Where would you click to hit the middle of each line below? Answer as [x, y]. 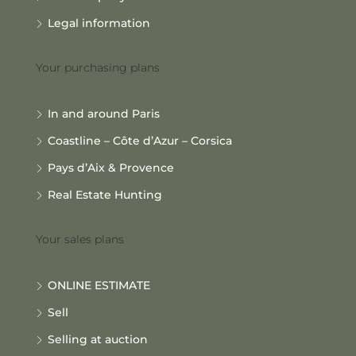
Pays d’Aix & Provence [111, 168]
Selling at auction [98, 339]
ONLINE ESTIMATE [99, 285]
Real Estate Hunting [105, 195]
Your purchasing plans [98, 68]
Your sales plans [80, 239]
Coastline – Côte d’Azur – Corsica [140, 141]
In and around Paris [104, 114]
